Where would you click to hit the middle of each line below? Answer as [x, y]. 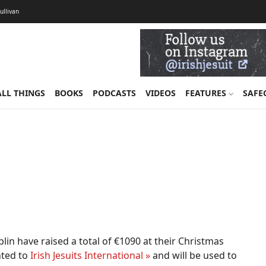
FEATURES [207, 93]
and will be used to [194, 255]
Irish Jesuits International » [90, 255]
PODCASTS [114, 93]
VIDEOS [160, 93]
